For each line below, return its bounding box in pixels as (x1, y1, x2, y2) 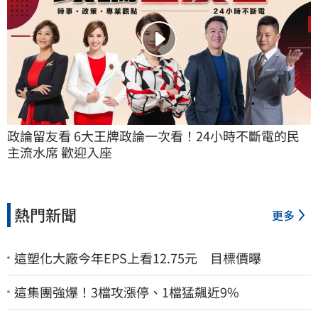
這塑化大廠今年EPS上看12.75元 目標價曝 (14, 248, 261, 267)
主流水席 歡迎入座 (7, 142, 112, 161)
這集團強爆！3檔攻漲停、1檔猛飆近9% (14, 282, 239, 301)
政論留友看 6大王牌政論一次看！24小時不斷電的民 (7, 126, 300, 145)
